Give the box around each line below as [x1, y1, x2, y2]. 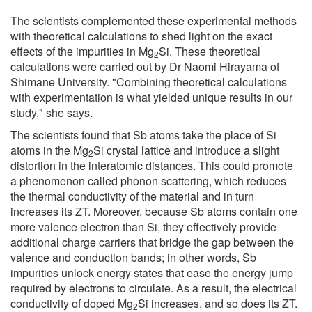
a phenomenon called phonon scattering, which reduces [10, 172, 286, 189]
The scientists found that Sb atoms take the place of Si [10, 126, 276, 143]
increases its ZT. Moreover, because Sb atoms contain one [10, 203, 297, 219]
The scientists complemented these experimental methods [10, 12, 297, 29]
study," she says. [10, 104, 93, 120]
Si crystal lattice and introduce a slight [93, 141, 279, 158]
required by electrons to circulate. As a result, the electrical [10, 279, 297, 296]
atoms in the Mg [10, 141, 88, 158]
